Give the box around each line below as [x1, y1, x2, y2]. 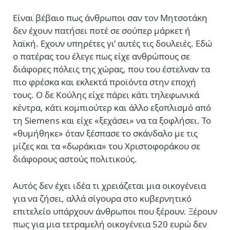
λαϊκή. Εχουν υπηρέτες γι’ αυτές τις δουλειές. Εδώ [13, 37, 212, 50]
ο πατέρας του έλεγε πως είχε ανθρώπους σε [13, 50, 190, 63]
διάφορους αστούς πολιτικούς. [13, 153, 137, 165]
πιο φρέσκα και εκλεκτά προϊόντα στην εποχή [13, 76, 196, 88]
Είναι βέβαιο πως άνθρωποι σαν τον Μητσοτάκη [13, 12, 207, 24]
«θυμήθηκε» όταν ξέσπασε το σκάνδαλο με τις [13, 127, 198, 140]
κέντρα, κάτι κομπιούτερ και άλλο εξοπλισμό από [13, 102, 211, 114]
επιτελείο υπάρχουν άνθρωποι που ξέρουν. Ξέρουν [13, 205, 217, 217]
